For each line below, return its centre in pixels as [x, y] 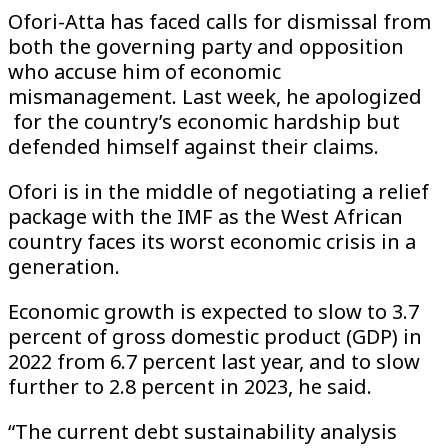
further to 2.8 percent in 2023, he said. [190, 387]
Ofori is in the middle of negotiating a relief [218, 192]
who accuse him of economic [144, 72]
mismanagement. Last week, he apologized [215, 97]
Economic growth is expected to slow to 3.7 [213, 312]
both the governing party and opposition [206, 47]
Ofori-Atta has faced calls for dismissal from [219, 22]
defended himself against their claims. [193, 147]
